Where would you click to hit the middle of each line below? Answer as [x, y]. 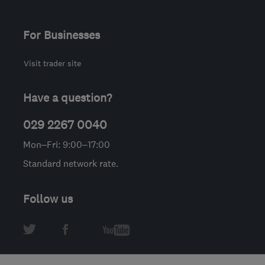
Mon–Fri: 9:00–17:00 [67, 144]
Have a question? [67, 97]
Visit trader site [52, 63]
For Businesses [62, 35]
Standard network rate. [71, 163]
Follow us [48, 198]
